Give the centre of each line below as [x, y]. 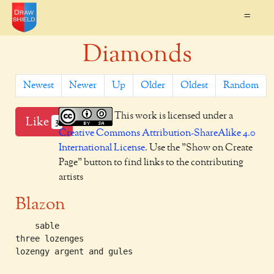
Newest [39, 86]
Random [241, 86]
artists [71, 177]
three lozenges [50, 239]
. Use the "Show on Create [199, 148]
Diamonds [137, 54]
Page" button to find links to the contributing [151, 163]
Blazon [40, 204]
